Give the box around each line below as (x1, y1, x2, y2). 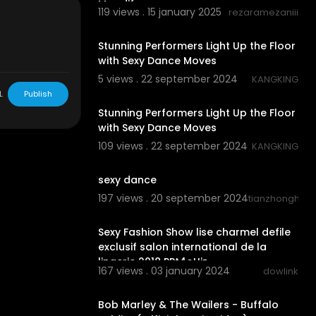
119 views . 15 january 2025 (97, 4, 221, 19)
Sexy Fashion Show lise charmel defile (97, 224, 291, 239)
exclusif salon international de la (97, 239, 267, 254)
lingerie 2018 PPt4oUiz (97, 254, 207, 269)
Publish (23, 88, 52, 99)
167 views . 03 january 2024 (97, 264, 230, 279)
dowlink (263, 265, 298, 279)
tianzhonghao (248, 191, 312, 205)
